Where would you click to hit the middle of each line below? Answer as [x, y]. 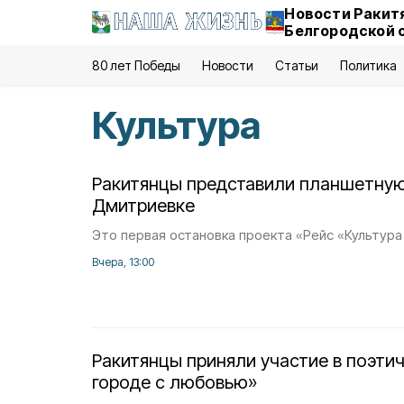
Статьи [296, 65]
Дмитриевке [143, 206]
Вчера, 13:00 [123, 262]
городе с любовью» [174, 382]
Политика [368, 65]
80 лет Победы [137, 65]
